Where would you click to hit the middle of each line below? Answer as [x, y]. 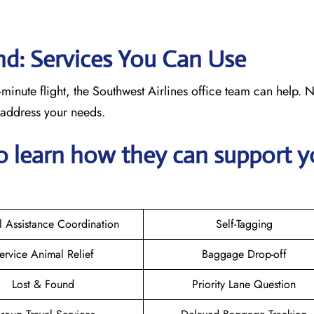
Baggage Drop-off [244, 254]
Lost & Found [43, 284]
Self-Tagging [244, 224]
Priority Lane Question [244, 284]
